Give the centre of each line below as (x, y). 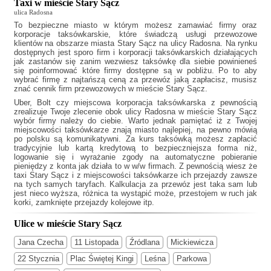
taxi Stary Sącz (42, 175)
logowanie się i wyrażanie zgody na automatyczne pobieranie (135, 157)
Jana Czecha (41, 242)
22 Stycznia (38, 258)
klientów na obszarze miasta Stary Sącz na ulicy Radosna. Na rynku (135, 44)
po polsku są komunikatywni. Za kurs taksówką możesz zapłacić (135, 139)
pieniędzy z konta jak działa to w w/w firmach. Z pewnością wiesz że (135, 166)
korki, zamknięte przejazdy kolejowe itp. (84, 203)
